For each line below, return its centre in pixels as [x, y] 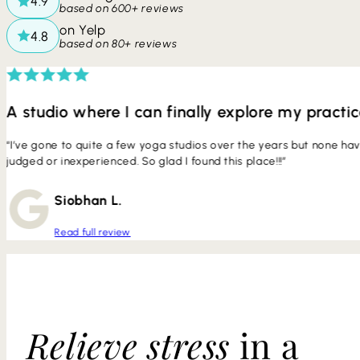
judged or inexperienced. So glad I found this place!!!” [146, 160]
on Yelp [83, 29]
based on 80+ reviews [119, 43]
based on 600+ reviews [122, 8]
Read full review [92, 232]
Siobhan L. [88, 200]
